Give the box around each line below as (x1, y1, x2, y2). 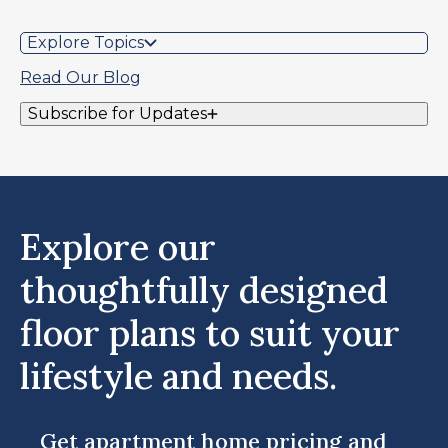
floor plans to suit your (20, 309, 400, 356)
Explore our (20, 223, 216, 270)
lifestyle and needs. (20, 352, 337, 399)
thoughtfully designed (20, 266, 388, 313)
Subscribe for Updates (28, 103, 207, 123)
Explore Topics (27, 32, 144, 52)
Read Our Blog (20, 67, 141, 87)
